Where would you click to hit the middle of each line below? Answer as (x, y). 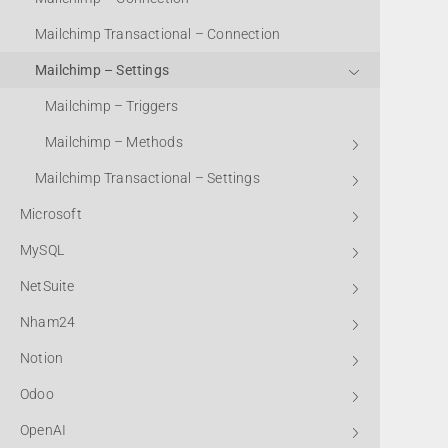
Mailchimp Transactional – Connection (158, 34)
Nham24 (48, 322)
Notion (42, 358)
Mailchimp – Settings (102, 70)
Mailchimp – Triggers (111, 106)
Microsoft (51, 214)
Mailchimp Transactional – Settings (147, 178)
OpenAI (43, 430)
